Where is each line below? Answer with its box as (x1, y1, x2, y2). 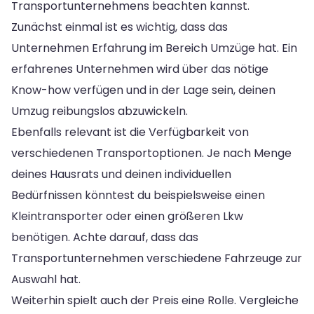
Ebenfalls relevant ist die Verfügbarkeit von (11, 123, 249, 140)
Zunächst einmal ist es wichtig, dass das (11, 18, 228, 35)
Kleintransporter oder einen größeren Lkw (11, 207, 243, 224)
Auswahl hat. (11, 271, 81, 287)
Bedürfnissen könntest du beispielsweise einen (11, 186, 265, 203)
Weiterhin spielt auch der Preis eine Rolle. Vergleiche (11, 292, 299, 308)
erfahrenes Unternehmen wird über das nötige (11, 60, 268, 77)
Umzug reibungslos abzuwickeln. (11, 102, 188, 119)
